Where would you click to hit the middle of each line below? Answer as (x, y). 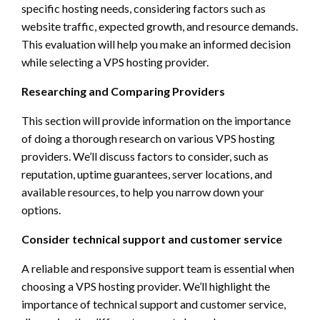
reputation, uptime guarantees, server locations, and (147, 174)
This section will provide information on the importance (156, 120)
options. (41, 209)
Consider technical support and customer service (152, 239)
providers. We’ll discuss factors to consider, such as (145, 156)
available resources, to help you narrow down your (143, 191)
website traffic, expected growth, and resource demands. (160, 26)
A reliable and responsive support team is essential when (158, 268)
